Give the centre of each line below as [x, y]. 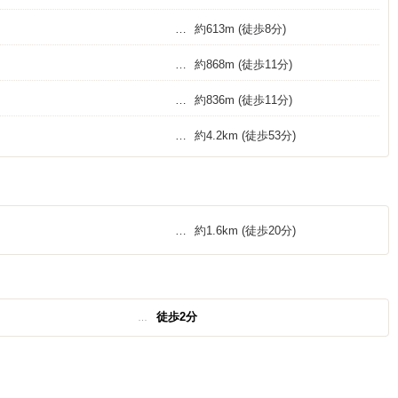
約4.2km [216, 135]
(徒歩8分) [262, 29]
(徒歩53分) [268, 135]
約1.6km [216, 231]
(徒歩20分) [268, 231]
